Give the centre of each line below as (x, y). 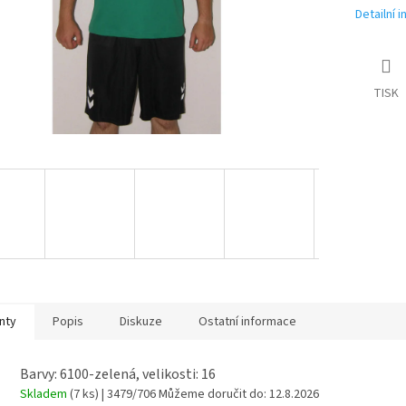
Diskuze (141, 321)
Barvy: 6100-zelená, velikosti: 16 (118, 375)
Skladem (45, 395)
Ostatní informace (247, 321)
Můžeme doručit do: (213, 395)
